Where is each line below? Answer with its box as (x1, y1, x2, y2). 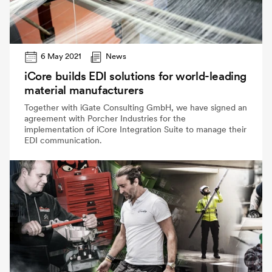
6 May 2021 (41, 52, 82, 61)
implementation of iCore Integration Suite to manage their (24, 124, 246, 135)
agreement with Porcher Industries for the (24, 113, 186, 124)
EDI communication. (24, 135, 102, 146)
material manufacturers (24, 83, 144, 98)
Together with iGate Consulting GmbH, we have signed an (24, 102, 247, 114)
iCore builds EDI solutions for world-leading (24, 69, 247, 84)
